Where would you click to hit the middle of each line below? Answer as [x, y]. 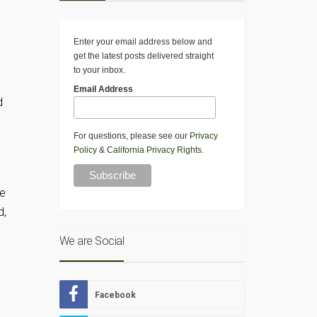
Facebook [115, 295]
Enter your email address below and [143, 42]
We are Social [91, 241]
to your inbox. [99, 70]
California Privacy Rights [154, 150]
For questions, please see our [131, 136]
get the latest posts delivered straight [143, 56]
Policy [85, 150]
